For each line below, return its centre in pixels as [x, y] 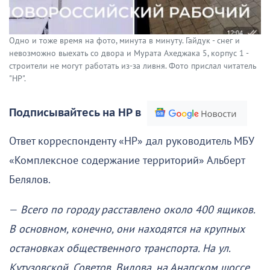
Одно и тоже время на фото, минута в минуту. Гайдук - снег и [124, 40]
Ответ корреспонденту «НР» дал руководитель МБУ [131, 141]
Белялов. [30, 180]
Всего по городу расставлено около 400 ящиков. [138, 210]
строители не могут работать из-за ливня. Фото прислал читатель [133, 66]
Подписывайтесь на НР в [75, 113]
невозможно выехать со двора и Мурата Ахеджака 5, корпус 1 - [129, 53]
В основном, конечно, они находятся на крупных [127, 229]
